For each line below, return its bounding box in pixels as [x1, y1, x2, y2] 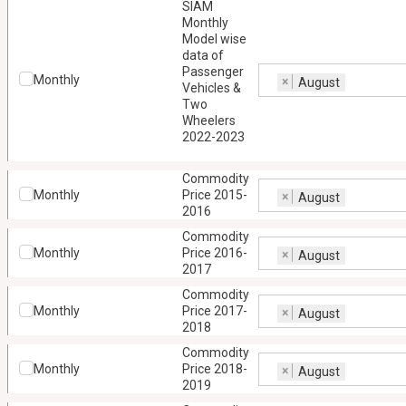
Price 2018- [181, 362, 247, 376]
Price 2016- [181, 246, 247, 260]
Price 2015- [181, 188, 247, 202]
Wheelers [181, 113, 236, 128]
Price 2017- [181, 304, 247, 318]
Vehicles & [181, 81, 241, 95]
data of [181, 48, 224, 63]
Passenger [181, 64, 244, 79]
